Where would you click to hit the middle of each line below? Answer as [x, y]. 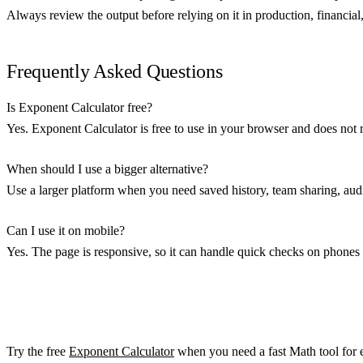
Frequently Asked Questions [115, 71]
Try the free [38, 351]
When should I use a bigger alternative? [107, 169]
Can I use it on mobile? [66, 230]
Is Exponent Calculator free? [79, 107]
